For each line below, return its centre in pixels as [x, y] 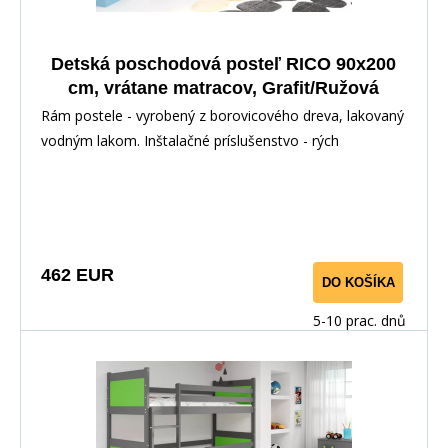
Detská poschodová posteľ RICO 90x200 [223, 63]
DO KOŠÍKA [358, 282]
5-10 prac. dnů [359, 320]
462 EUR [77, 274]
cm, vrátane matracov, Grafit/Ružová [223, 87]
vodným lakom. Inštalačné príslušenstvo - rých [190, 140]
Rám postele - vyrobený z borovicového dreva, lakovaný [222, 115]
